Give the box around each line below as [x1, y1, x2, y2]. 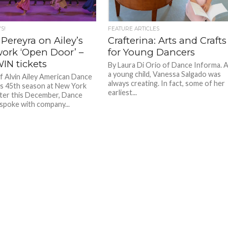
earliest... [108, 88, 137, 97]
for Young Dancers [108, 46, 195, 58]
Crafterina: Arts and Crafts [108, 34, 227, 46]
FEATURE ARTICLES [108, 25, 160, 32]
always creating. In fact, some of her [108, 78, 225, 88]
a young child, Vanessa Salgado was [108, 69, 221, 78]
